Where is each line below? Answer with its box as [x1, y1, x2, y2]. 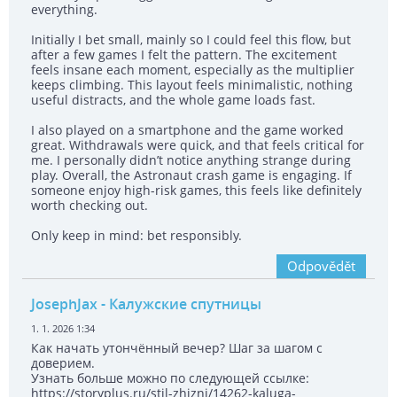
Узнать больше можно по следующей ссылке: [31, 370, 309, 387]
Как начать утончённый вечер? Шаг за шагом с [31, 339, 323, 357]
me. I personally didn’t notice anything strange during [31, 152, 351, 169]
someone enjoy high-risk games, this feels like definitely [31, 182, 362, 199]
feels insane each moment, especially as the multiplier [31, 61, 354, 79]
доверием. [31, 354, 95, 372]
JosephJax [31, 294, 97, 315]
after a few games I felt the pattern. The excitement [31, 46, 337, 64]
